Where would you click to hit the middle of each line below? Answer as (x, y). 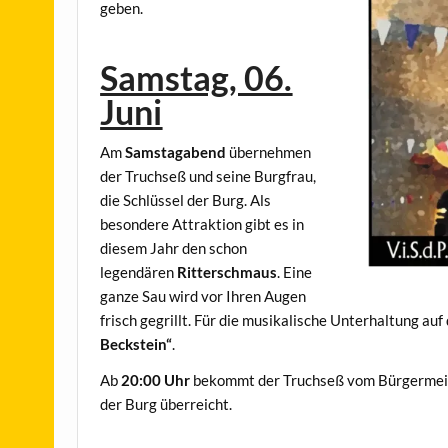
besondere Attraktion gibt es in (202, 224)
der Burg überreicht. (166, 403)
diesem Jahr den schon (174, 248)
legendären (139, 272)
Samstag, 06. (196, 77)
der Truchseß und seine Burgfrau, (208, 176)
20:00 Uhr (157, 379)
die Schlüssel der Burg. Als (186, 200)
